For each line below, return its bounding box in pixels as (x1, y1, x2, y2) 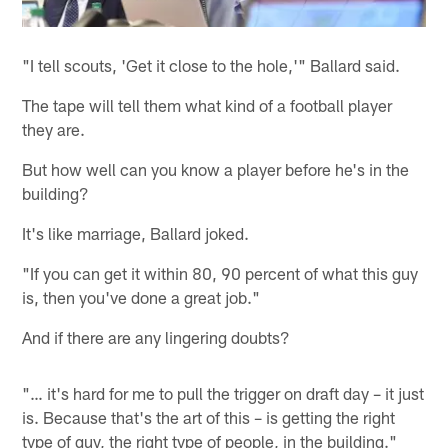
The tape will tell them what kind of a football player (22, 95, 393, 116)
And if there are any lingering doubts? (22, 327, 291, 348)
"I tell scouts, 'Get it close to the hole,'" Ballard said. (22, 55, 401, 76)
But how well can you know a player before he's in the (22, 159, 410, 180)
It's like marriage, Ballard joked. (22, 223, 250, 244)
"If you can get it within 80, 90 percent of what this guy (22, 263, 419, 284)
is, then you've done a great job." (22, 287, 261, 308)
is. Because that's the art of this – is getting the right (22, 407, 396, 428)
